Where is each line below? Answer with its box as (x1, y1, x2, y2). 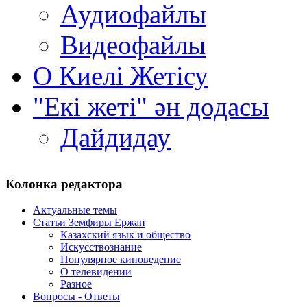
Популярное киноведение (60, 254, 181, 266)
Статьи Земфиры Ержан (33, 217, 145, 229)
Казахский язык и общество (60, 229, 191, 241)
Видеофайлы (60, 30, 206, 60)
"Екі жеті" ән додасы (33, 92, 269, 121)
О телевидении (60, 266, 132, 278)
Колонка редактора (5, 176, 123, 191)
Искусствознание (60, 241, 142, 254)
